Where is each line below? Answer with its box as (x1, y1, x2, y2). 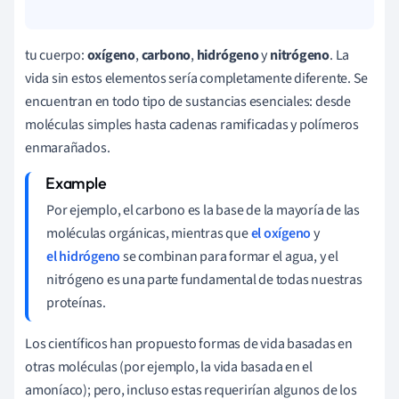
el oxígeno (250, 223, 312, 243)
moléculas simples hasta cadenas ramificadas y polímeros (25, 114, 359, 134)
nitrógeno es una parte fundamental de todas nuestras (46, 269, 362, 289)
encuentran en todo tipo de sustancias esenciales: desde (25, 91, 351, 111)
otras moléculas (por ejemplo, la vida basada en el (25, 356, 313, 377)
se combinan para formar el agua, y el (120, 246, 338, 266)
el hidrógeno (46, 246, 121, 266)
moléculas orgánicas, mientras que (46, 223, 251, 243)
